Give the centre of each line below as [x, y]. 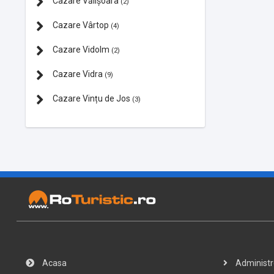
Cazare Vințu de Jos [91, 98]
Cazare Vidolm [81, 49]
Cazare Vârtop [81, 25]
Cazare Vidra [78, 74]
